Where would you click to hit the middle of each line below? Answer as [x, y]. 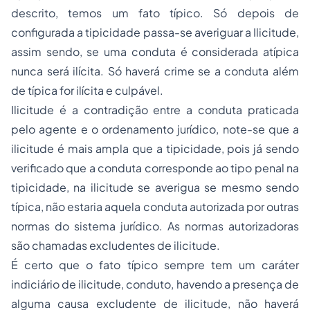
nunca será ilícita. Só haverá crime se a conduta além [155, 71]
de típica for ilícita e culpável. [87, 90]
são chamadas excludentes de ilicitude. [116, 245]
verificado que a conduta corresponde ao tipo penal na [155, 168]
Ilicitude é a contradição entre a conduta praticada [155, 110]
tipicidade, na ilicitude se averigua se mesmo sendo [155, 187]
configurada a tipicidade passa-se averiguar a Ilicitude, [155, 32]
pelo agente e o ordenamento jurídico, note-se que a [155, 129]
